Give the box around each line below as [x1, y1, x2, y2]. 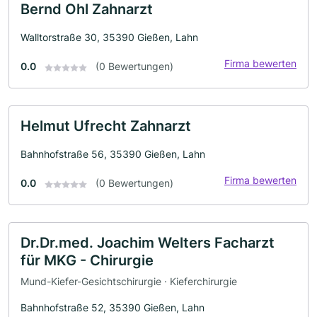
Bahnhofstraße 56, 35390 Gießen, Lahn [21, 148, 205, 161]
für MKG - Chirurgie [21, 252, 154, 270]
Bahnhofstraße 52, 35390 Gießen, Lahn [21, 301, 204, 313]
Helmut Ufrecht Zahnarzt [21, 117, 191, 135]
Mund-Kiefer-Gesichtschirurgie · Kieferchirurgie [21, 275, 237, 287]
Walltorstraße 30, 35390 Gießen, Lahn [21, 31, 198, 44]
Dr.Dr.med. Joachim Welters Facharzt [21, 234, 275, 252]
